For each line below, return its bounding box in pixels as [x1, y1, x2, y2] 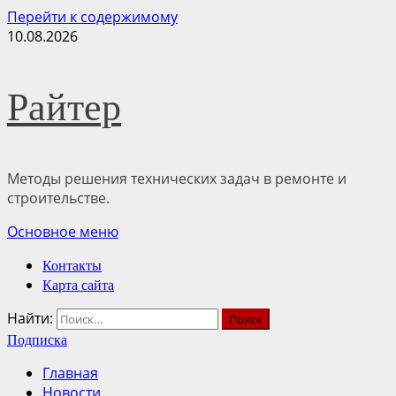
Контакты [42, 258, 102, 273]
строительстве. [7, 188, 110, 208]
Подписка [7, 332, 67, 347]
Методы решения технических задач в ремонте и [7, 169, 346, 188]
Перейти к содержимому [7, 7, 178, 27]
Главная [42, 363, 98, 383]
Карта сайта [42, 278, 114, 293]
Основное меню [7, 222, 118, 241]
